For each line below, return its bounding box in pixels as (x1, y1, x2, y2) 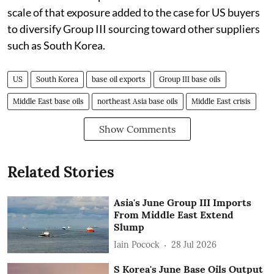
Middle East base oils (13, 96, 84, 106)
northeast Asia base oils (97, 96, 178, 106)
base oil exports (92, 74, 146, 84)
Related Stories (7, 162, 114, 182)
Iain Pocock (114, 239, 160, 251)
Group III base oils (159, 74, 221, 84)
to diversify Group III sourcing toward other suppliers (7, 21, 260, 35)
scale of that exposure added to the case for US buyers (7, 5, 260, 19)
